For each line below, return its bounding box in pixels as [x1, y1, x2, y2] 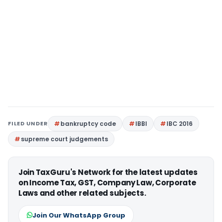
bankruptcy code [60, 119, 116, 128]
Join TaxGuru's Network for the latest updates [18, 167, 198, 177]
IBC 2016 [166, 119, 193, 128]
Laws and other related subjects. [18, 188, 146, 198]
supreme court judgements [21, 135, 108, 143]
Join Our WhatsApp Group [32, 211, 125, 220]
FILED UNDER [8, 119, 48, 127]
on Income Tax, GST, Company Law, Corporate [18, 177, 196, 188]
